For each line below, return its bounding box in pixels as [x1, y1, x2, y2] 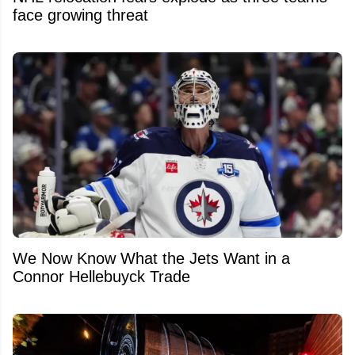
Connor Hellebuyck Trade [13, 267, 190, 285]
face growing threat [13, 6, 148, 24]
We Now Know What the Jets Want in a [13, 249, 290, 267]
